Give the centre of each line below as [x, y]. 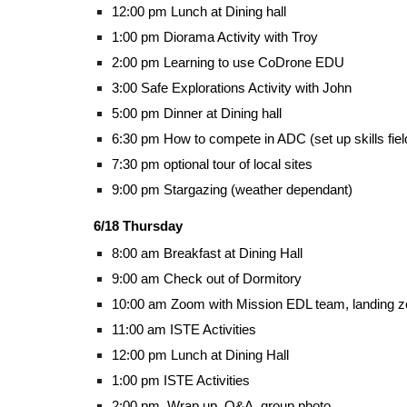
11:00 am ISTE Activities [184, 330]
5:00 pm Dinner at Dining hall [196, 114]
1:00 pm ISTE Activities [180, 381]
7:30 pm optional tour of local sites [212, 164]
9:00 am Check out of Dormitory [206, 279]
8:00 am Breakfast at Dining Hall [207, 253]
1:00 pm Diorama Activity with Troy [214, 37]
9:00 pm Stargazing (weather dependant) [232, 190]
